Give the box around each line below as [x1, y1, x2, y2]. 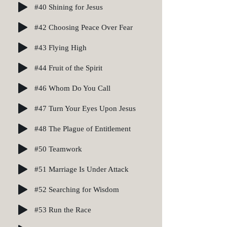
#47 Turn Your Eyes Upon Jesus [34, 104, 136, 112]
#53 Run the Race [34, 205, 91, 214]
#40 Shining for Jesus [34, 3, 103, 11]
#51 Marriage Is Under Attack [34, 165, 129, 173]
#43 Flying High [34, 43, 87, 52]
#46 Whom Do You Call [34, 84, 110, 92]
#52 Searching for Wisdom [34, 185, 119, 194]
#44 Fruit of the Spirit [34, 63, 102, 72]
